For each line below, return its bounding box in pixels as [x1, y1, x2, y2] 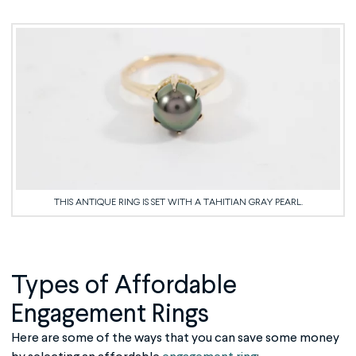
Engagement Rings [11, 301, 209, 327]
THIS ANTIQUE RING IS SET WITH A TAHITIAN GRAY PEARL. [53, 197, 303, 207]
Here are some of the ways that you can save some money [11, 331, 339, 345]
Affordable [114, 273, 237, 299]
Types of [11, 273, 114, 299]
